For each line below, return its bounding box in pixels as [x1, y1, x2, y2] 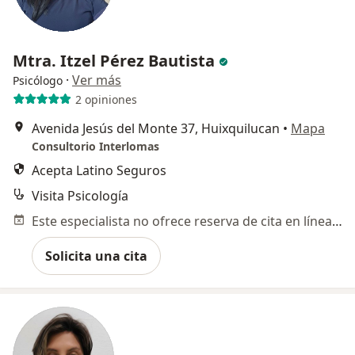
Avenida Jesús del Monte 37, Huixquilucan [32, 120, 280, 138]
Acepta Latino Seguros [32, 162, 166, 180]
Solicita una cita [45, 247, 147, 265]
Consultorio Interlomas [32, 139, 159, 155]
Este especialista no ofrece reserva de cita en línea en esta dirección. [332, 212, 342, 231]
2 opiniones [74, 91, 137, 107]
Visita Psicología [32, 187, 128, 205]
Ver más [72, 71, 121, 90]
